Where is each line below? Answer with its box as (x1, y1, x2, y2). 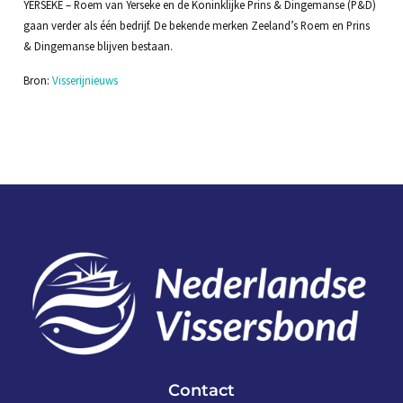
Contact (168, 380, 235, 399)
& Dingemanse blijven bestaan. (22, 39, 173, 54)
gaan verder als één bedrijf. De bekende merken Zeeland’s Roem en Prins (22, 18, 370, 33)
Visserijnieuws (51, 72, 118, 87)
